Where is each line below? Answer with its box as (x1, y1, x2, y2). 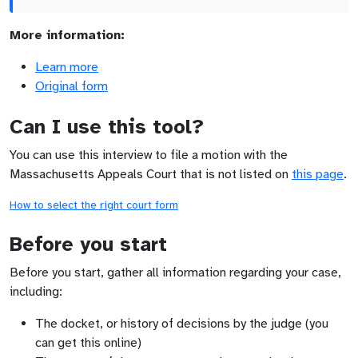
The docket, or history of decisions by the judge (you (35, 316, 328, 332)
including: (10, 284, 62, 300)
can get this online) (35, 335, 141, 351)
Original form (35, 78, 108, 94)
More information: (10, 27, 125, 43)
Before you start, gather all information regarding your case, (10, 265, 341, 280)
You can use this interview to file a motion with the (10, 147, 288, 163)
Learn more (35, 59, 98, 75)
